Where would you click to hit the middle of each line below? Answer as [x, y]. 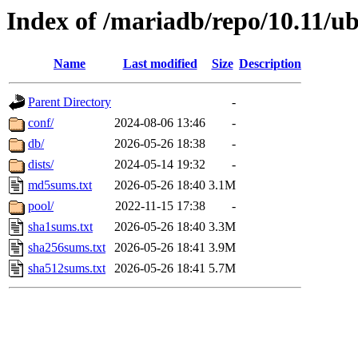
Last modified [160, 64]
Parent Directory [70, 102]
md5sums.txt [60, 185]
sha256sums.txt [67, 248]
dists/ [41, 165]
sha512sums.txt [67, 268]
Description [270, 64]
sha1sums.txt [60, 227]
